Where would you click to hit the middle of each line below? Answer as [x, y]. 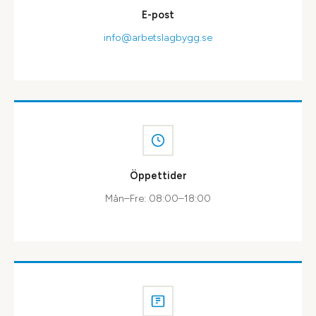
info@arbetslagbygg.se [158, 37]
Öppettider [158, 175]
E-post [158, 14]
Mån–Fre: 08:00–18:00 [158, 198]
